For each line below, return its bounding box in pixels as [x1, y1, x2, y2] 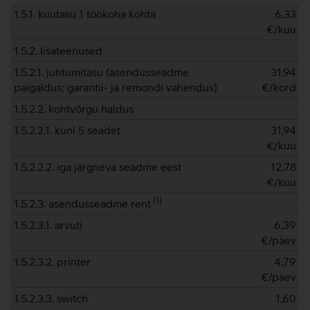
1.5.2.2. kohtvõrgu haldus [14, 102, 134, 115]
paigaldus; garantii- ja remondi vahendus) [14, 81, 217, 93]
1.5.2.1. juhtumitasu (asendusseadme [14, 66, 189, 78]
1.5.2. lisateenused [14, 44, 102, 57]
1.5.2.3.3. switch [14, 292, 88, 304]
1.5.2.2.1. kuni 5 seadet [14, 124, 120, 136]
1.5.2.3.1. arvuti [14, 219, 82, 231]
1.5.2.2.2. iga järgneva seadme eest [14, 161, 181, 173]
